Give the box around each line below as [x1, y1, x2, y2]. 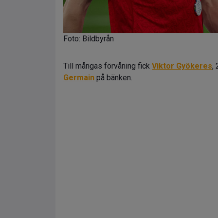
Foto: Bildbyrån [63, 34, 114, 43]
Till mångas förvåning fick [63, 61, 152, 71]
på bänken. [94, 73, 132, 82]
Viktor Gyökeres [152, 61, 212, 71]
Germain [63, 73, 94, 82]
